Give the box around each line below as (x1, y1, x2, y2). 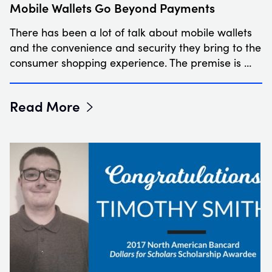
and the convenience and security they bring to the (10, 39, 261, 55)
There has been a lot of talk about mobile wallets (10, 24, 252, 39)
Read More (10, 95, 80, 115)
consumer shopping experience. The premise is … (10, 55, 251, 70)
